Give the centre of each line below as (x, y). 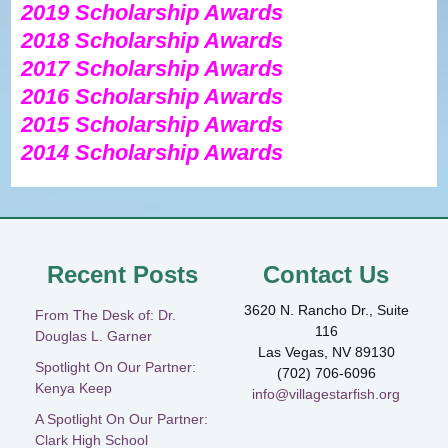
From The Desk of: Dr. (105, 315)
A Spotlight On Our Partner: (121, 419)
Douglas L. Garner (93, 336)
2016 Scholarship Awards (152, 96)
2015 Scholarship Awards (152, 124)
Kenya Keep (73, 388)
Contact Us (326, 274)
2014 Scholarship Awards (152, 152)
